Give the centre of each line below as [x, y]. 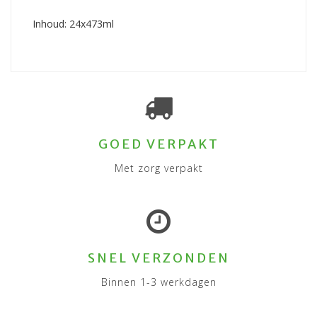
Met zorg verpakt [158, 168]
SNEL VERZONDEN [158, 258]
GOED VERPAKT [158, 144]
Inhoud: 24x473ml [73, 24]
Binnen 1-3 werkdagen [158, 282]
